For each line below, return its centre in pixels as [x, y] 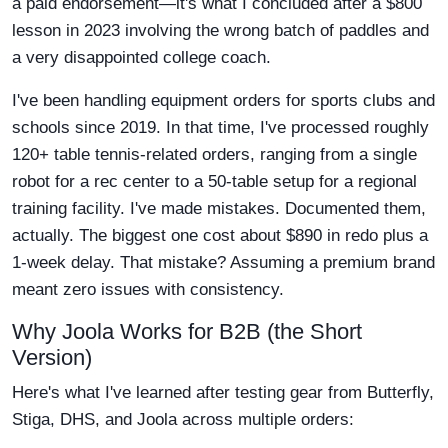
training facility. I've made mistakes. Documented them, [219, 208]
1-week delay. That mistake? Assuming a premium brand [223, 262]
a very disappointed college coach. [141, 57]
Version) [52, 357]
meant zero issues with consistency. [148, 289]
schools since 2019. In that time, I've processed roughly [220, 127]
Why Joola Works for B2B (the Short [187, 331]
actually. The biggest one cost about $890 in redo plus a [220, 235]
